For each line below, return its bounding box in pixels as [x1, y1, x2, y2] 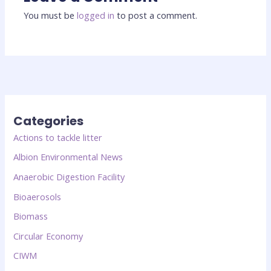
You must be [24, 9, 77, 22]
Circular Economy [13, 229, 83, 242]
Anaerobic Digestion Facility [13, 170, 125, 183]
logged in [77, 9, 115, 22]
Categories [13, 112, 84, 129]
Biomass [13, 210, 48, 223]
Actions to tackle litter [13, 131, 103, 143]
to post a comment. [114, 9, 198, 22]
